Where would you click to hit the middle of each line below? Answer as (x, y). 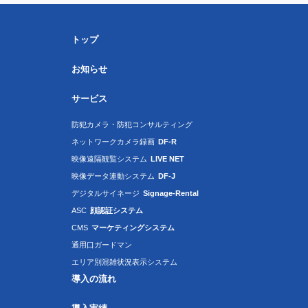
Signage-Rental (171, 193)
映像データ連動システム (113, 176)
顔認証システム (117, 210)
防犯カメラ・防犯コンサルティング (132, 124)
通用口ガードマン (102, 245)
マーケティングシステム (133, 228)
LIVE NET (167, 159)
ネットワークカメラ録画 (113, 142)
